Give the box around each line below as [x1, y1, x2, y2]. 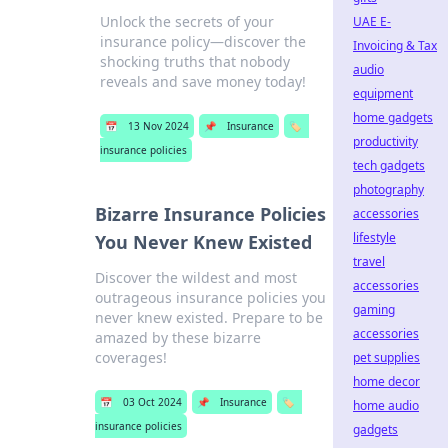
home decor [353, 373, 420, 390]
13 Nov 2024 [128, 119, 190, 133]
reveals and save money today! [100, 72, 307, 91]
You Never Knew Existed [95, 230, 313, 254]
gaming [353, 301, 395, 318]
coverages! [95, 348, 168, 367]
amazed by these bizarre [95, 328, 262, 347]
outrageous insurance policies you [95, 288, 327, 307]
